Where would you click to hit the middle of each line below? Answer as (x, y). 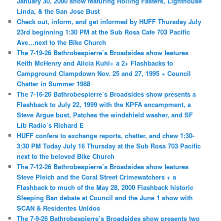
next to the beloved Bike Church (66, 156)
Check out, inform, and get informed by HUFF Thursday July (109, 22)
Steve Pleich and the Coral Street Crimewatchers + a (97, 177)
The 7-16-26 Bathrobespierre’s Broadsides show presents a (107, 94)
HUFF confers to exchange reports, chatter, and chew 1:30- (106, 136)
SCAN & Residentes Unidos (59, 208)
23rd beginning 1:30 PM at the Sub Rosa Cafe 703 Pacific (104, 32)
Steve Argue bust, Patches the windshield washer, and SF (105, 115)
